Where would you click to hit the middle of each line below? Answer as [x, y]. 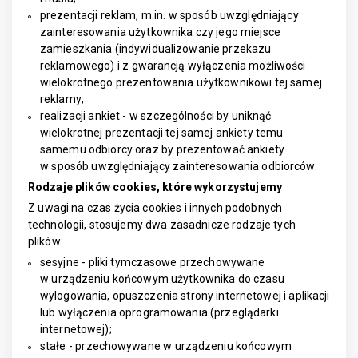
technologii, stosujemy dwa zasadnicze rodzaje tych [162, 225]
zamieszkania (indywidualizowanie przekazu [156, 49]
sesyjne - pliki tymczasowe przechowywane [153, 262]
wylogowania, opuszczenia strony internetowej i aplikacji [185, 296]
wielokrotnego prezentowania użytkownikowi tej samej [181, 82]
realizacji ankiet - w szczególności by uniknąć [156, 116]
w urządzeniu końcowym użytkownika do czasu [162, 279]
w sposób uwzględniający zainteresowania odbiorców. [179, 166]
